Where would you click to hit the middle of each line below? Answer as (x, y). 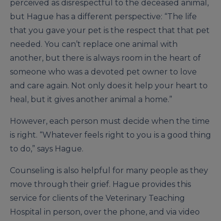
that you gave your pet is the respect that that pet (110, 31)
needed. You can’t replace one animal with (94, 44)
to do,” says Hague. (47, 149)
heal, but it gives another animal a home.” (91, 100)
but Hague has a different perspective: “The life (103, 17)
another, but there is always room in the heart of (105, 58)
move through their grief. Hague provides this (100, 184)
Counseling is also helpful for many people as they (109, 171)
